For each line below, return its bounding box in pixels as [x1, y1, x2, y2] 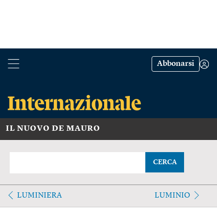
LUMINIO [154, 191, 190, 200]
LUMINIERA [17, 191, 62, 200]
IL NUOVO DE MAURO [6, 124, 100, 133]
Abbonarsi [157, 60, 194, 68]
